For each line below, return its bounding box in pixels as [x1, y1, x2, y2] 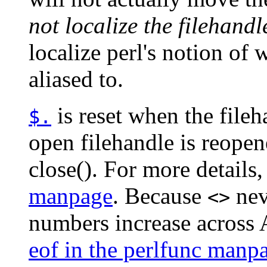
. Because [113, 182, 207, 209]
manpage [29, 182, 113, 209]
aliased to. [29, 66, 123, 92]
